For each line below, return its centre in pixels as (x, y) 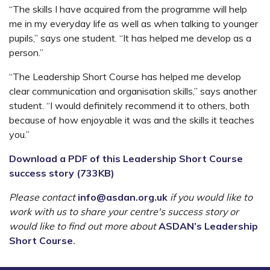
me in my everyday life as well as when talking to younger (133, 23)
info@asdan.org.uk (123, 197)
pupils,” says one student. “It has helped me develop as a (130, 38)
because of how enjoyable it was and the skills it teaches (132, 120)
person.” (26, 52)
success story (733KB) (62, 173)
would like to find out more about (83, 226)
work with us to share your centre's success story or (124, 211)
